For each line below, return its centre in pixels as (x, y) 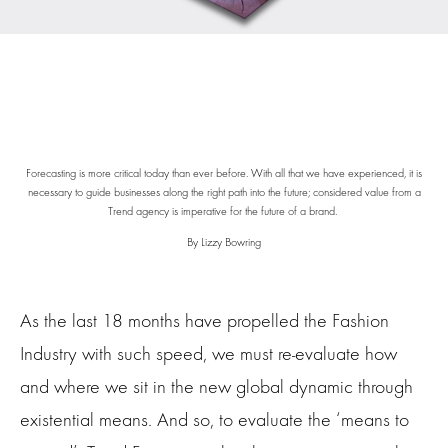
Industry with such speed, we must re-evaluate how (208, 353)
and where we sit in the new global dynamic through (216, 386)
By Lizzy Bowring (224, 241)
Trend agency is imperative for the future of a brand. (224, 210)
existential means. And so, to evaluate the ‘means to (214, 419)
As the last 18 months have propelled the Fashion (204, 320)
